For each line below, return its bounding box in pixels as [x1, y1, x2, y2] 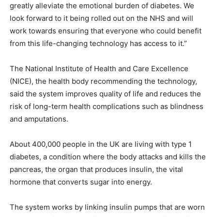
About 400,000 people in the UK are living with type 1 [10, 139, 192, 149]
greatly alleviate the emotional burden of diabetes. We [10, 1, 194, 11]
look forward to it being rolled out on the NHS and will [10, 14, 193, 23]
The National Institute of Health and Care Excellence [10, 64, 188, 74]
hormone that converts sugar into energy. [10, 177, 152, 187]
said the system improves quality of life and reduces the [10, 89, 201, 99]
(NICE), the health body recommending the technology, [10, 77, 197, 86]
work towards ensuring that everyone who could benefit [10, 26, 201, 36]
